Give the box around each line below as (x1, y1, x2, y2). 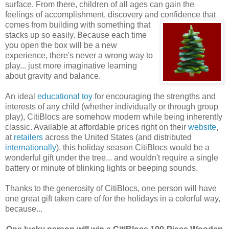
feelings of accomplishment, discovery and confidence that (5, 10, 216, 19)
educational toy (37, 91, 93, 101)
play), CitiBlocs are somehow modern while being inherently (5, 112, 222, 121)
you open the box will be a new (5, 40, 117, 50)
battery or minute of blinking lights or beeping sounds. (5, 163, 198, 172)
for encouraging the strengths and (93, 91, 216, 101)
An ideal (5, 91, 37, 101)
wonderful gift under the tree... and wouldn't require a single (5, 153, 218, 162)
